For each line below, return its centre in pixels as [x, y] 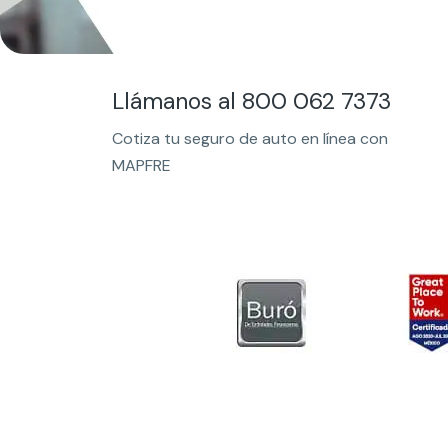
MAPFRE [141, 166]
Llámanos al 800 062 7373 [251, 100]
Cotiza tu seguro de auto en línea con [250, 139]
